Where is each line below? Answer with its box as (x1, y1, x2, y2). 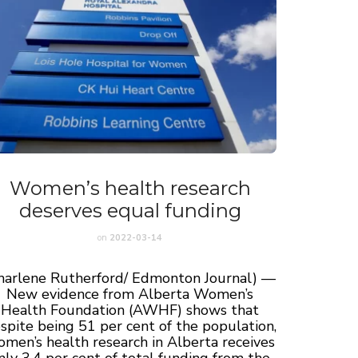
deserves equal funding (18, 198, 241, 222)
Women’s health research (9, 176, 251, 200)
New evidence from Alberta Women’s (6, 284, 254, 304)
